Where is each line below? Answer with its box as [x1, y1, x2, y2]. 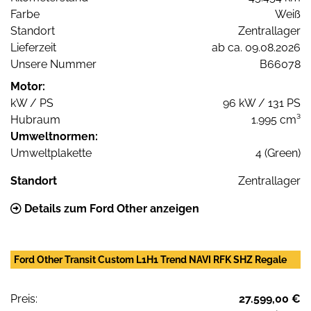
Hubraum [10, 112, 60, 126]
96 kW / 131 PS [223, 96, 301, 110]
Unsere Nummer [10, 57, 96, 71]
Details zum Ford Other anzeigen [22, 201, 199, 215]
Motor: [10, 79, 45, 93]
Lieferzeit [10, 40, 56, 54]
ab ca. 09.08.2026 [212, 40, 301, 54]
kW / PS [10, 96, 53, 110]
